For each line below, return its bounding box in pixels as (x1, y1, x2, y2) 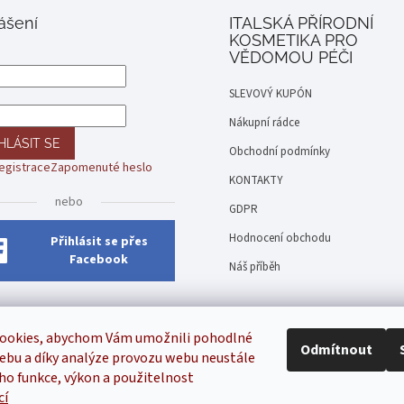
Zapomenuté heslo (50, 159, 152, 178)
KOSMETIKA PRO (229, 31, 358, 50)
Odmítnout (300, 340, 372, 360)
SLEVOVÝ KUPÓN (229, 86, 312, 103)
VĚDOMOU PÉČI (229, 48, 353, 68)
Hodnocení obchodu (229, 230, 331, 247)
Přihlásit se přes (50, 233, 148, 252)
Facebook (69, 251, 129, 270)
